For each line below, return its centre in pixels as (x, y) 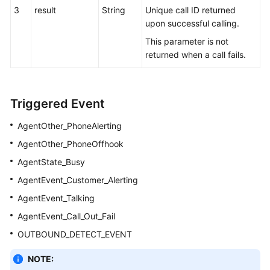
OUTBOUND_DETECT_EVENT (75, 234)
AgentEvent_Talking (56, 198)
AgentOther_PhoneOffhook (71, 144)
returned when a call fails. (196, 55)
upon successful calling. (192, 24)
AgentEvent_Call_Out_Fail (66, 216)
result (45, 10)
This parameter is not (187, 42)
